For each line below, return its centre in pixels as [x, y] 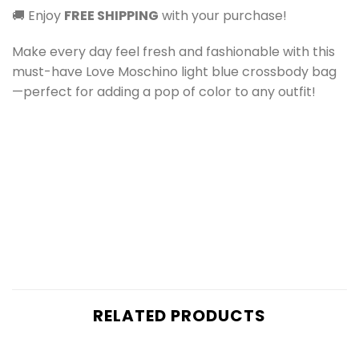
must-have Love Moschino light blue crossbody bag [174, 72]
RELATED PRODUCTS [179, 316]
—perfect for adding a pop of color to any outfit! [164, 92]
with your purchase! [223, 15]
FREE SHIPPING [111, 15]
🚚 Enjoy [38, 15]
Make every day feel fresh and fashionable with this [173, 52]
